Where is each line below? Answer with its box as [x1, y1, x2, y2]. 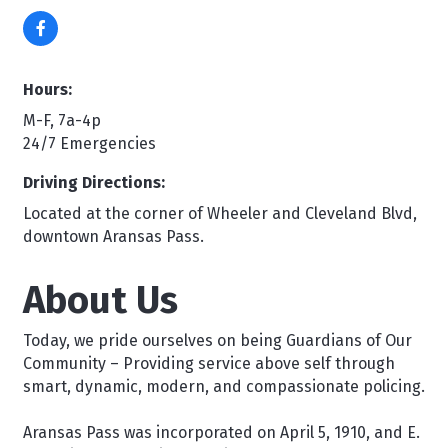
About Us [23, 276, 178, 323]
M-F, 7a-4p [23, 110, 101, 130]
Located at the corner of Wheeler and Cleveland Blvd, [23, 203, 417, 223]
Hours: [23, 79, 72, 99]
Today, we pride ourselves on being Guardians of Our [23, 330, 412, 350]
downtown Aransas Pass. [23, 226, 204, 246]
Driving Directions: [23, 172, 165, 192]
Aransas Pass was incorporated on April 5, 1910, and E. [23, 422, 420, 442]
